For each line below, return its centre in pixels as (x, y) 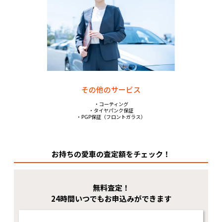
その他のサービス (111, 89)
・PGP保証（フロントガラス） (111, 116)
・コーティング (111, 104)
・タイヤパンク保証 (111, 110)
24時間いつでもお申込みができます (111, 199)
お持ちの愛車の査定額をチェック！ (111, 154)
